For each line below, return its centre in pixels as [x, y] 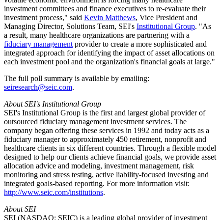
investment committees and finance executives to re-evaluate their [105, 9]
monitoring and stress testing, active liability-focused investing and [106, 175]
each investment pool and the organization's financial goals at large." [110, 62]
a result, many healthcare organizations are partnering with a [97, 35]
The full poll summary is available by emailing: [77, 79]
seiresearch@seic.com [38, 87]
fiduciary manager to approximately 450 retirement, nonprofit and [105, 139]
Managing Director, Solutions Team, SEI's [70, 27]
